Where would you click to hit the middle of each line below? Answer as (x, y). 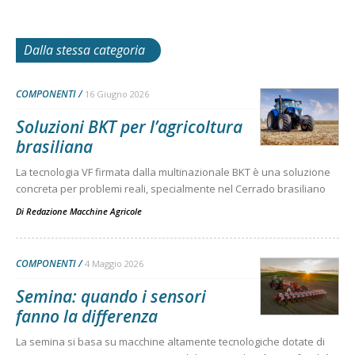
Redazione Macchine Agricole (84, 211)
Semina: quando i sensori (111, 296)
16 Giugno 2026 (117, 94)
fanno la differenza (87, 316)
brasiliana (54, 146)
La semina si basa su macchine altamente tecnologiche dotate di (170, 341)
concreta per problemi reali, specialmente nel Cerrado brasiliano (171, 188)
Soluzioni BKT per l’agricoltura (129, 126)
